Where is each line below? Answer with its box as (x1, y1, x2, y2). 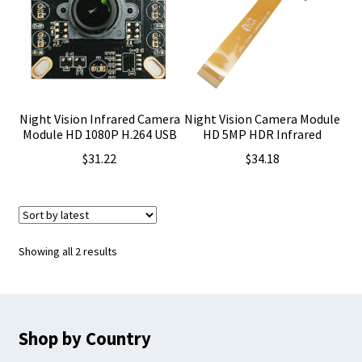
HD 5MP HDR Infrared (203, 125, 322, 142)
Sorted (116, 242, 150, 258)
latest (116, 278, 145, 293)
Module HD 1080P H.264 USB (22, 125, 177, 142)
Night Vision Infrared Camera (19, 110, 180, 127)
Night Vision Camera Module (184, 110, 341, 127)
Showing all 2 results (18, 243, 117, 259)
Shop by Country (18, 326, 151, 350)
